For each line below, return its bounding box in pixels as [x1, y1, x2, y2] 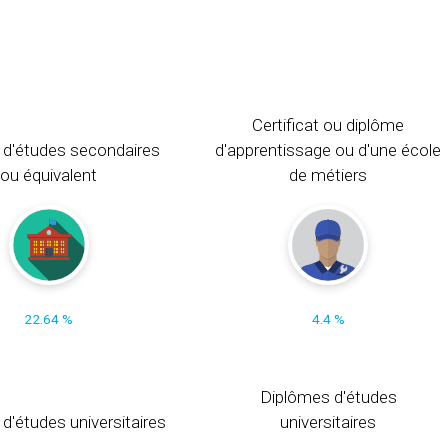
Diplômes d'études [259, 386, 397, 407]
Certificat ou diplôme [252, 114, 405, 135]
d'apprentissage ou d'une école [215, 139, 442, 160]
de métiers [289, 164, 368, 185]
